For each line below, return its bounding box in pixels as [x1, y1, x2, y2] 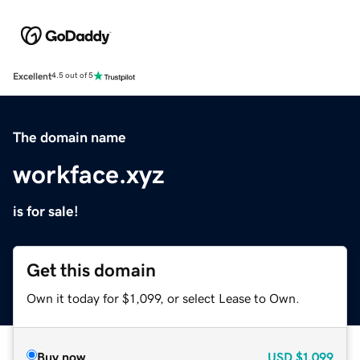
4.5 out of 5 [51, 72, 93, 80]
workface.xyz [13, 161, 165, 187]
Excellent [13, 71, 51, 81]
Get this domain [27, 260, 156, 280]
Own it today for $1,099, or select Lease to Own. [27, 291, 300, 305]
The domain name [13, 129, 126, 145]
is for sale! [13, 203, 79, 219]
